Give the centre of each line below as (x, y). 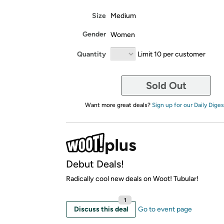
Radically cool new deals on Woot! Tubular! (132, 179)
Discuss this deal (101, 209)
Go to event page (165, 209)
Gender (94, 34)
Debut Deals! (95, 164)
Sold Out (166, 85)
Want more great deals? (118, 105)
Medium (123, 15)
